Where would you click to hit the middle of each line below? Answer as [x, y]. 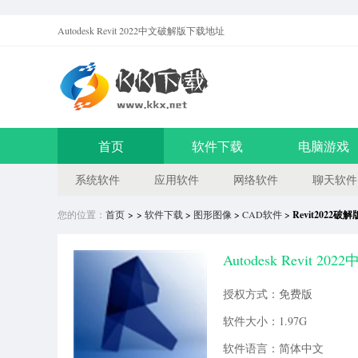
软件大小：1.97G [265, 321]
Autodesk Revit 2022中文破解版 [122, 30]
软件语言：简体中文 [273, 348]
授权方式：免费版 [268, 294]
